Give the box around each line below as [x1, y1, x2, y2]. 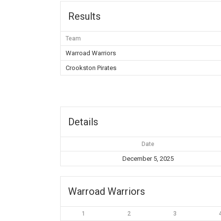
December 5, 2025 [122, 155, 174, 162]
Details [68, 116, 98, 128]
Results [68, 10, 101, 22]
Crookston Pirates [66, 64, 116, 72]
